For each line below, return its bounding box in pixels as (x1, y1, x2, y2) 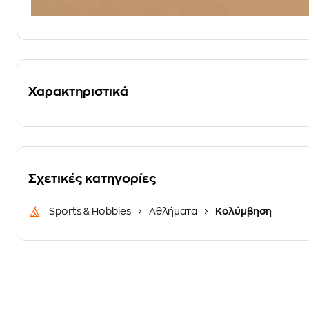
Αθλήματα (147, 206, 199, 217)
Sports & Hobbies (49, 206, 133, 217)
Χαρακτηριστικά (28, 86, 128, 99)
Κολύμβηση (213, 206, 272, 217)
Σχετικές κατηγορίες (28, 172, 156, 186)
